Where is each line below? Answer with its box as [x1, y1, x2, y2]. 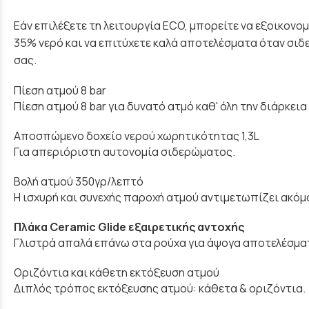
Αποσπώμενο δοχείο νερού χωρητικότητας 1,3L [14, 128, 259, 143]
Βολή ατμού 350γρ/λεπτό [14, 173, 143, 189]
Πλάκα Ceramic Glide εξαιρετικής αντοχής [14, 219, 244, 235]
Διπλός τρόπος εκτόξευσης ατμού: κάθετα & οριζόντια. [14, 281, 306, 297]
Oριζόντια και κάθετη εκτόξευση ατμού [14, 265, 219, 281]
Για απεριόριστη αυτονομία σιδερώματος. [14, 143, 235, 159]
